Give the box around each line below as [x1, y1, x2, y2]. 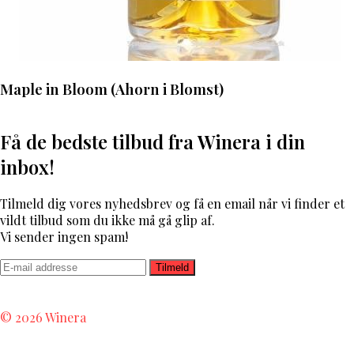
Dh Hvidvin [43, 276, 107, 293]
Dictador [242, 276, 292, 293]
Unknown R [171, 276, 239, 293]
